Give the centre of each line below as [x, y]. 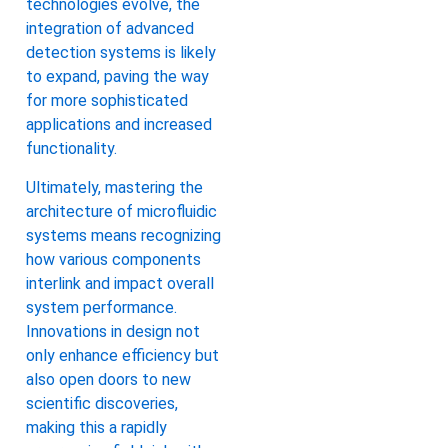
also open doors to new [108, 379]
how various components [113, 259]
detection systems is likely [121, 53]
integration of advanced [110, 29]
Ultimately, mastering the [114, 187]
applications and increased [119, 125]
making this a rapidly [96, 427]
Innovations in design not [113, 331]
